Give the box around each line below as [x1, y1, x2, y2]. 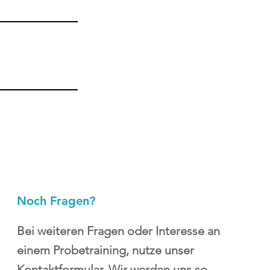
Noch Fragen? [17, 193, 95, 208]
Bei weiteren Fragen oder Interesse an [17, 223, 220, 238]
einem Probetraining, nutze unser [17, 242, 194, 257]
